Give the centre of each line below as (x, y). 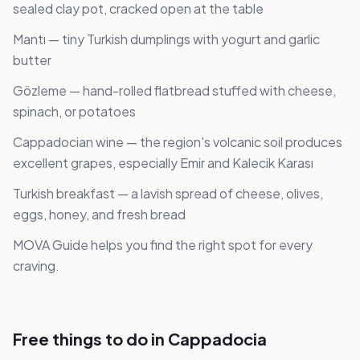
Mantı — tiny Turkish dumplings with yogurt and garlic (166, 39)
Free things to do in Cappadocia (140, 339)
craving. (36, 266)
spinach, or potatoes (74, 112)
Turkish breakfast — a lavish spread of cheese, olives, (168, 194)
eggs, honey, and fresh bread (99, 215)
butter (32, 60)
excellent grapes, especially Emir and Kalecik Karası (163, 163)
